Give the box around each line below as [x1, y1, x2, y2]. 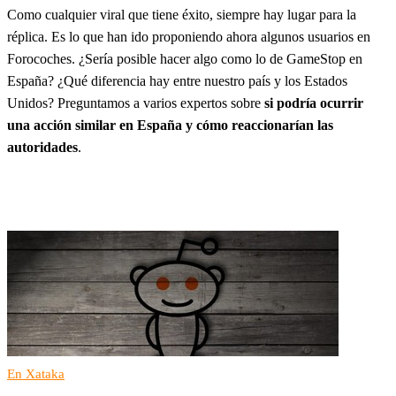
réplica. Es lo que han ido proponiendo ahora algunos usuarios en [7, 28, 370, 44]
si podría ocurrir [264, 95, 363, 110]
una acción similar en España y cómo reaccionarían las [7, 117, 333, 133]
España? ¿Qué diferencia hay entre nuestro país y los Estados [7, 72, 347, 88]
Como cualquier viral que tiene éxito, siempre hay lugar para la [7, 6, 356, 22]
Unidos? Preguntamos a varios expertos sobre [7, 95, 264, 110]
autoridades [7, 139, 78, 155]
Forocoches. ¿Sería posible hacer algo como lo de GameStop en [7, 50, 362, 66]
